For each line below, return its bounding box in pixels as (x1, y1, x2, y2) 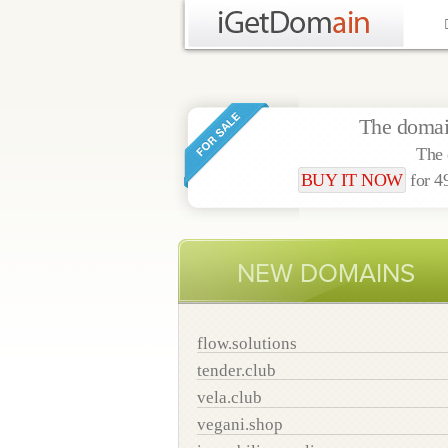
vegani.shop (197, 415, 283, 434)
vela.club (197, 388, 262, 407)
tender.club (197, 361, 276, 380)
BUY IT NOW (300, 170, 403, 190)
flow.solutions (197, 334, 297, 353)
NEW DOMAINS (237, 259, 415, 288)
